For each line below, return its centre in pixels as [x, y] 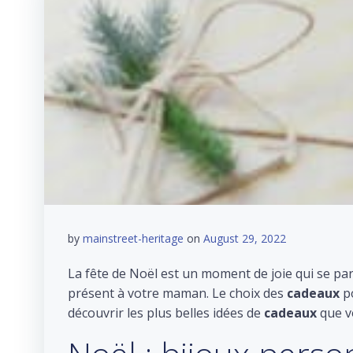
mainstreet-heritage [133, 238]
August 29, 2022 [245, 238]
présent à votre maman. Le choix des [177, 293]
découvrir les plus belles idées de [166, 313]
